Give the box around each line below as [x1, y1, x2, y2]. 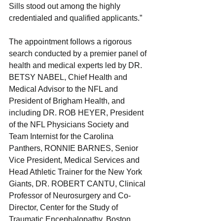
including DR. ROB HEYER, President [9, 108, 146, 117]
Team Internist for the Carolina [9, 132, 115, 141]
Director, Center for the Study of [9, 203, 120, 212]
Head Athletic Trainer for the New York [9, 167, 144, 176]
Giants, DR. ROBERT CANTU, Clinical [9, 179, 147, 188]
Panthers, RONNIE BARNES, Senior [9, 144, 140, 152]
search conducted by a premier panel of [9, 49, 148, 58]
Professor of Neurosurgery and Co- [9, 191, 131, 200]
